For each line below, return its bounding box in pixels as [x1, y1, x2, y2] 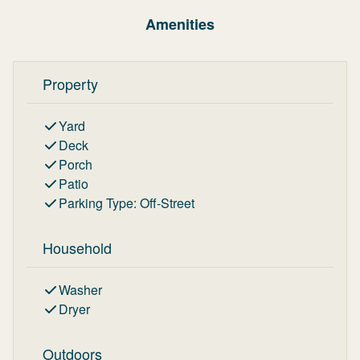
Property [43, 73, 98, 94]
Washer [59, 280, 102, 299]
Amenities [145, 14, 215, 35]
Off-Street [140, 194, 194, 212]
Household [43, 237, 112, 258]
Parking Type [59, 194, 133, 212]
